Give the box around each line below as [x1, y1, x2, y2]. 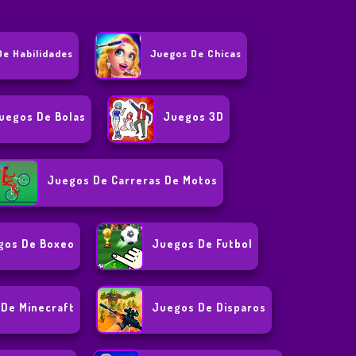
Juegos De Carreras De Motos [47, 173, 219, 188]
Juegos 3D [162, 110, 224, 124]
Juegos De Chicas [150, 47, 242, 60]
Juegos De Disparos [152, 300, 267, 315]
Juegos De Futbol [152, 237, 253, 251]
